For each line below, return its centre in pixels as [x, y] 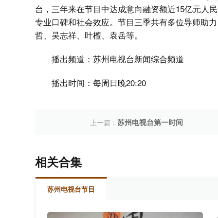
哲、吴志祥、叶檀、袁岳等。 [89, 35]
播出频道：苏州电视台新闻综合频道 [118, 59]
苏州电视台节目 [71, 189]
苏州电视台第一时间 [150, 122]
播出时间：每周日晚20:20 [99, 83]
